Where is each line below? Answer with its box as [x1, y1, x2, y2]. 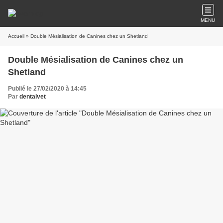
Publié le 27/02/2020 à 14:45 [8, 85, 87, 92]
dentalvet [19, 93, 46, 100]
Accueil [8, 33, 24, 39]
